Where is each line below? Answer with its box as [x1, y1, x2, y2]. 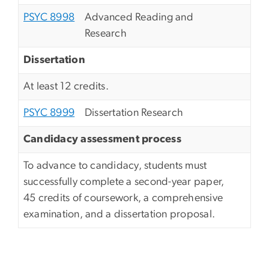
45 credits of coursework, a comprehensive [23, 193, 223, 204]
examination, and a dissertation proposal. [23, 209, 216, 220]
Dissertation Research [85, 107, 184, 119]
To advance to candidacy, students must [23, 160, 207, 172]
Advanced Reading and [85, 12, 193, 23]
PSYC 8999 [23, 107, 75, 119]
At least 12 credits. [23, 81, 109, 92]
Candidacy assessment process [23, 134, 181, 145]
